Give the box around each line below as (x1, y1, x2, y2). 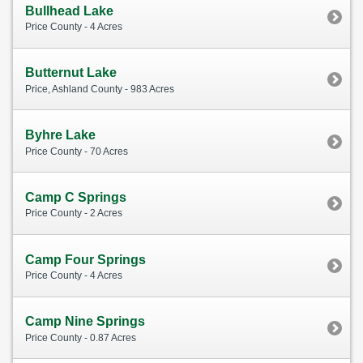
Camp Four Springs (25, 252, 146, 267)
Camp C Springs (25, 190, 126, 204)
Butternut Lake (25, 66, 117, 80)
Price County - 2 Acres (25, 207, 122, 220)
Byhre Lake (25, 128, 96, 143)
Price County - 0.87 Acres (25, 331, 136, 344)
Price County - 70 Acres (25, 145, 128, 157)
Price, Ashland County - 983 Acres (25, 83, 174, 95)
